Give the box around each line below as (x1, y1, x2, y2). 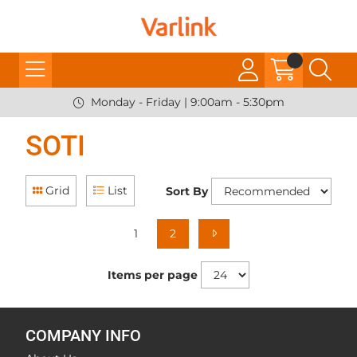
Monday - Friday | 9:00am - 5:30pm (90, 95, 284, 109)
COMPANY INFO (25, 327, 141, 345)
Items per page (108, 268, 198, 282)
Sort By (166, 183, 208, 198)
